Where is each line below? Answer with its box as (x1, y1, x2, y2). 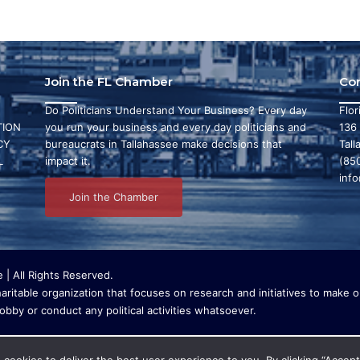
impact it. (44, 153, 91, 167)
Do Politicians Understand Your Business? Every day (44, 103, 307, 117)
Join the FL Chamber (44, 73, 173, 89)
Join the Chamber (68, 190, 158, 203)
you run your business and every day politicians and (44, 120, 306, 133)
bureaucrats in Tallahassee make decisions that (44, 137, 282, 150)
